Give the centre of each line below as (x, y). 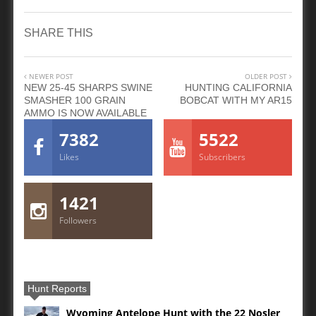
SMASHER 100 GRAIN (75, 101)
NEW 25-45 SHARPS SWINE (88, 88)
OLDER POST (267, 77)
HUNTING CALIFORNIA (238, 88)
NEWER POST (50, 77)
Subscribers (222, 157)
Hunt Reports (57, 289)
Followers (78, 221)
